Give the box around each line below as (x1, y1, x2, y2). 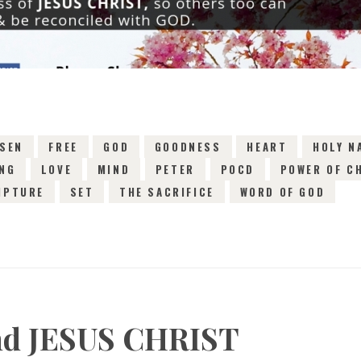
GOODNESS (154, 138, 222, 155)
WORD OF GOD (239, 183, 326, 200)
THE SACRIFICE (119, 183, 214, 200)
